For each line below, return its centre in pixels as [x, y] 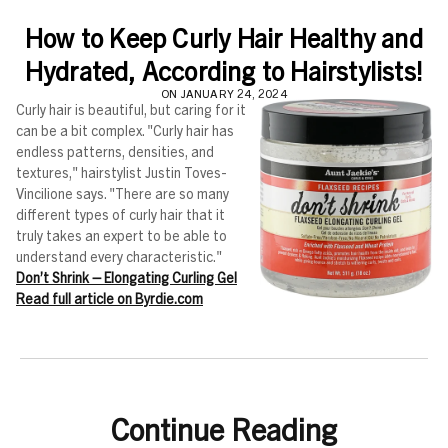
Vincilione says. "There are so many [122, 192]
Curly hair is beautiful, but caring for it [131, 108]
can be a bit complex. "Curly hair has [125, 129]
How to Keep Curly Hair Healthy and [224, 36]
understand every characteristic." [119, 255]
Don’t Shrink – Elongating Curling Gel [126, 276]
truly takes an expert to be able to [121, 234]
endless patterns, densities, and [115, 150]
